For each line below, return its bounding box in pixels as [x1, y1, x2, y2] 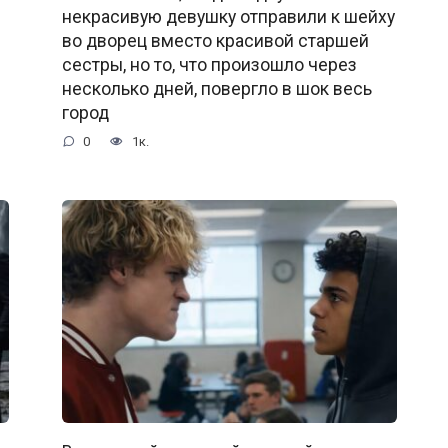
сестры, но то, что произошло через [61, 55, 357, 76]
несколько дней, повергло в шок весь [61, 79, 372, 100]
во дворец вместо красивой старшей [61, 31, 369, 52]
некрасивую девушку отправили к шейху [61, 7, 395, 28]
